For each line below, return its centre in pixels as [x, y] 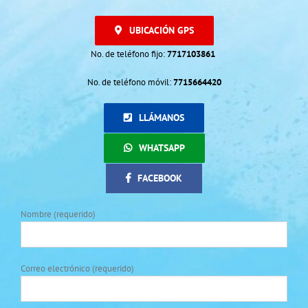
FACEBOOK [160, 178]
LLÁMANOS [162, 118]
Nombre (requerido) [58, 214]
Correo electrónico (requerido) [77, 269]
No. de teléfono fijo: [129, 54]
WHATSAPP [162, 148]
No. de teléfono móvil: [130, 82]
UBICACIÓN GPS [161, 31]
